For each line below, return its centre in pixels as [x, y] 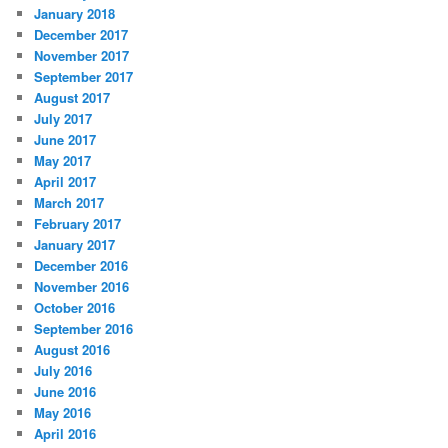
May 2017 [63, 161]
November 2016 [82, 287]
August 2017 [72, 98]
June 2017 [65, 140]
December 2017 [81, 35]
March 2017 [69, 203]
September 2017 [84, 77]
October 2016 [75, 308]
